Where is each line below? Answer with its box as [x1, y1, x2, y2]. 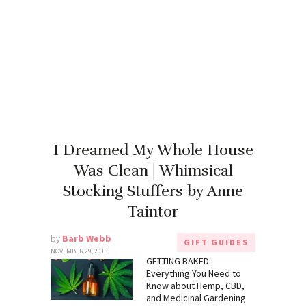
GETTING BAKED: [146, 254, 211, 267]
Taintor [128, 201, 178, 221]
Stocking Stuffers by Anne [63, 181, 243, 200]
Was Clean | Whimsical [73, 161, 233, 180]
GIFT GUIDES [184, 236, 249, 247]
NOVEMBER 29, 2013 [51, 246, 108, 255]
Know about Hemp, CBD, [146, 279, 245, 292]
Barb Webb [62, 232, 111, 245]
